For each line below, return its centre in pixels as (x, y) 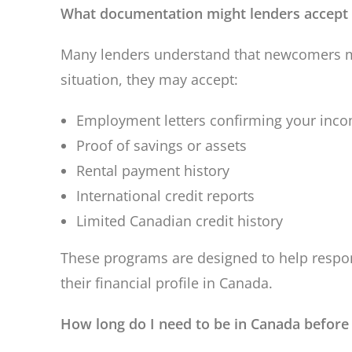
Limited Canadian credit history (180, 221)
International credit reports (166, 196)
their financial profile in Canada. (167, 283)
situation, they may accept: (150, 79)
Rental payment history (153, 170)
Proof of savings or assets (162, 145)
